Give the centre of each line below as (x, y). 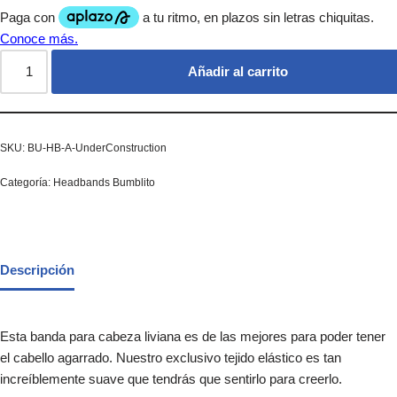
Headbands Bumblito (104, 182)
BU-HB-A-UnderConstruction (97, 148)
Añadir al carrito (237, 71)
